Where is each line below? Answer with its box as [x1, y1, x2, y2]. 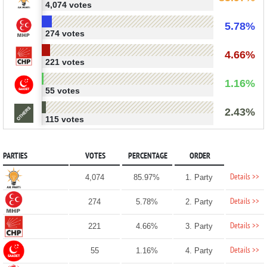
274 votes [45, 28, 85, 38]
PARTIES [2, 151, 27, 162]
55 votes [45, 85, 80, 95]
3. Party [185, 221, 213, 231]
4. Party [185, 246, 213, 255]
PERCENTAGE [128, 151, 167, 162]
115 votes [45, 114, 84, 124]
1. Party [185, 172, 213, 182]
